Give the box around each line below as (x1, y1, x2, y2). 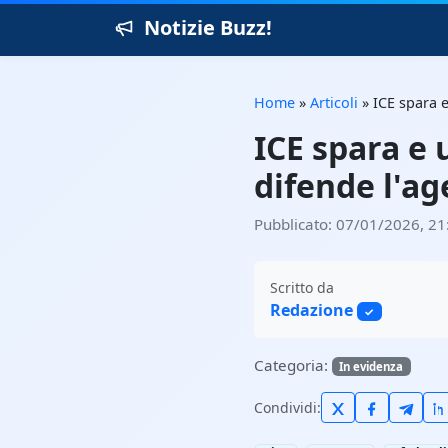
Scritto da (270, 277, 334, 297)
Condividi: (254, 397, 321, 417)
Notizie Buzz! (144, 14, 272, 41)
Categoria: (254, 354, 332, 375)
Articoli (310, 93, 358, 112)
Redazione (270, 298, 353, 321)
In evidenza (339, 358, 404, 374)
